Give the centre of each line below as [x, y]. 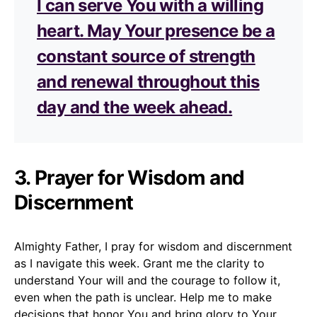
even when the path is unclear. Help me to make [143, 297]
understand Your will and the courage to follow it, [147, 280]
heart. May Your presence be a [156, 30]
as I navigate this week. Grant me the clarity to [139, 263]
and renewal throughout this [148, 81]
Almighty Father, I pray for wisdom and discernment [153, 246]
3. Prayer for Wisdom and [129, 177]
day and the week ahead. [135, 107]
